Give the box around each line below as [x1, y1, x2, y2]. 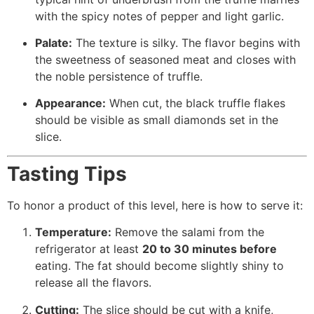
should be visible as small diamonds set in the [35, 113, 278, 128]
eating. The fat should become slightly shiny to [35, 259, 284, 273]
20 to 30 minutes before [142, 242, 277, 257]
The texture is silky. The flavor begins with [72, 35, 300, 50]
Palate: [35, 35, 72, 50]
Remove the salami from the [111, 225, 264, 240]
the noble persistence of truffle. [35, 69, 203, 83]
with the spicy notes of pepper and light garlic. [35, 8, 284, 23]
